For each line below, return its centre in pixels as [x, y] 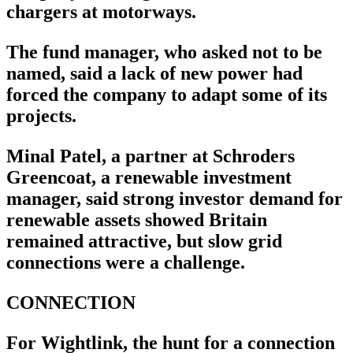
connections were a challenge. [126, 263]
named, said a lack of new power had [154, 74]
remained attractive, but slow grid [144, 242]
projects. [41, 116]
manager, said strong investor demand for [175, 199]
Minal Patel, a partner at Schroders [150, 156]
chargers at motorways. [101, 12]
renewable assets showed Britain [137, 220]
